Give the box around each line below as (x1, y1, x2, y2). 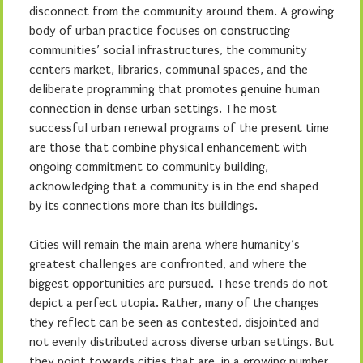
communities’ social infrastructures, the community (29, 43, 307, 58)
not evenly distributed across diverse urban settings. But (29, 335, 334, 349)
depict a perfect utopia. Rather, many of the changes (29, 296, 319, 310)
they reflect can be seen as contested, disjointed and (29, 315, 319, 330)
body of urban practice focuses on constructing (29, 23, 290, 38)
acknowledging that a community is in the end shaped (29, 179, 318, 194)
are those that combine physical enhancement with (29, 140, 307, 155)
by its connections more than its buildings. (29, 199, 258, 213)
